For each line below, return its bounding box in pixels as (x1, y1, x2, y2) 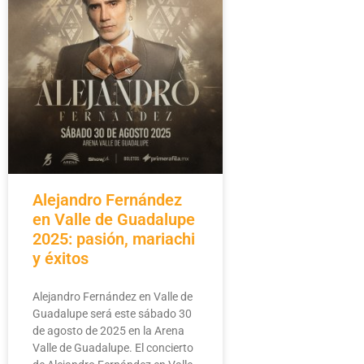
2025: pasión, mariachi (32, 229, 195, 249)
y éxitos (32, 249, 89, 269)
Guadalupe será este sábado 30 (32, 307, 192, 321)
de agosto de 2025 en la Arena (32, 324, 184, 338)
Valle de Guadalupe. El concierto (32, 341, 193, 355)
